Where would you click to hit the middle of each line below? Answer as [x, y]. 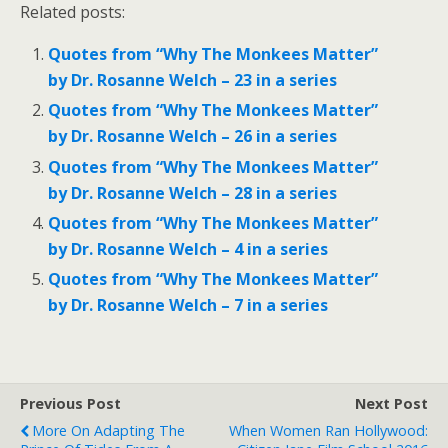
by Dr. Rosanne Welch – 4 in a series [188, 248]
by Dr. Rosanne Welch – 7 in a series [188, 304]
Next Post [391, 403]
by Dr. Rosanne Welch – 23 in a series [193, 80]
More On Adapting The [108, 430]
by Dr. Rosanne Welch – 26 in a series [193, 136]
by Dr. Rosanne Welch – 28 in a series [193, 192]
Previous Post [70, 403]
